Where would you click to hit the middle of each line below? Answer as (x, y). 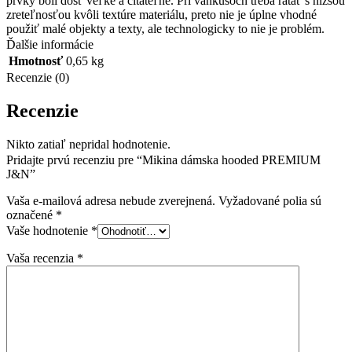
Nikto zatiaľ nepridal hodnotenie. (88, 145)
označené (31, 215)
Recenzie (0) (38, 78)
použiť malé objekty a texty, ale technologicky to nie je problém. (165, 29)
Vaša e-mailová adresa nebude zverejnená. (111, 201)
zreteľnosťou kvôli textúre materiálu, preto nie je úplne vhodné (161, 15)
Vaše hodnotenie (49, 231)
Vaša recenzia (42, 258)
